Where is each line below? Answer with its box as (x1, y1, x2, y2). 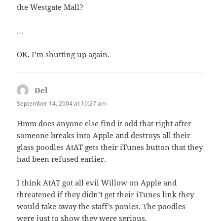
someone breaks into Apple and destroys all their (17, 130, 191, 140)
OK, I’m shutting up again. (17, 49, 110, 59)
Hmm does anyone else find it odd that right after (17, 118, 192, 128)
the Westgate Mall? (17, 1, 84, 12)
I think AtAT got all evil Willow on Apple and (17, 177, 177, 187)
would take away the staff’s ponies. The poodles (17, 201, 186, 211)
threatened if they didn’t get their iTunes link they (17, 189, 194, 199)
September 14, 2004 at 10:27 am (17, 99, 107, 108)
